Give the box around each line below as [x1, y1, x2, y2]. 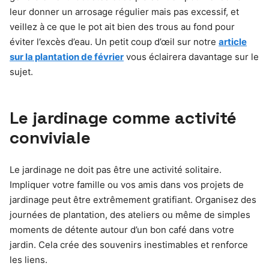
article [219, 36, 247, 47]
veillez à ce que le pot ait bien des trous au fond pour [10, 21, 235, 32]
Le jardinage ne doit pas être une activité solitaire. [10, 164, 222, 175]
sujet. [10, 66, 33, 77]
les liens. [10, 254, 47, 265]
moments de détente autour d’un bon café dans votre [10, 224, 234, 235]
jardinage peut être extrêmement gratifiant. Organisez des [10, 194, 256, 205]
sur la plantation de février [10, 51, 124, 62]
